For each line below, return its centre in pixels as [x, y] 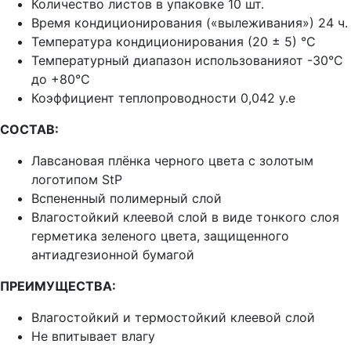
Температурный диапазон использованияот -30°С [187, 61]
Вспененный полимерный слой [127, 199]
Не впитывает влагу [93, 337]
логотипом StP [77, 180]
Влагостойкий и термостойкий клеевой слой [173, 318]
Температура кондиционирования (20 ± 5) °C [174, 42]
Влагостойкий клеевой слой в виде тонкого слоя [185, 217]
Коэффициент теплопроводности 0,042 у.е [163, 98]
